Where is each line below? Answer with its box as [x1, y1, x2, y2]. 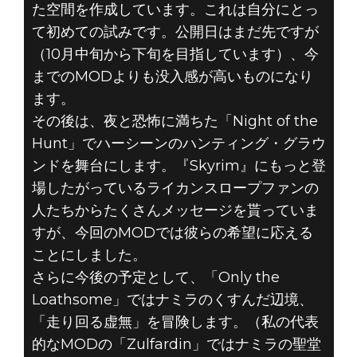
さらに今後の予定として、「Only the [31, 269, 280, 287]
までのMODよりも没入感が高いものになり [31, 68, 313, 86]
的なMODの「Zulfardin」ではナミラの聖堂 [31, 335, 321, 354]
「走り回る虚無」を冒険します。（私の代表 [31, 313, 319, 331]
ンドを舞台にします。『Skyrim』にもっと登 [31, 157, 326, 175]
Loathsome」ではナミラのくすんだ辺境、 [31, 291, 313, 309]
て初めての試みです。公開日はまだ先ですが [31, 23, 319, 41]
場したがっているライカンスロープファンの [31, 179, 319, 198]
